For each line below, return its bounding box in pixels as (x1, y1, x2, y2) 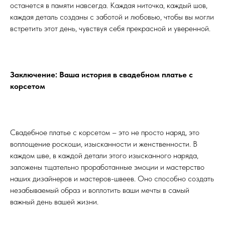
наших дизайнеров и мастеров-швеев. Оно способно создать (10, 174, 214, 184)
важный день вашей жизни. (10, 197, 98, 207)
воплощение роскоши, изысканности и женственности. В (10, 139, 197, 149)
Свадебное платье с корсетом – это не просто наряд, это (10, 128, 199, 138)
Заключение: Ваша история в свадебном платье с (10, 70, 193, 80)
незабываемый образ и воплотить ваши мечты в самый (10, 185, 189, 195)
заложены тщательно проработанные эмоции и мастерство (10, 162, 204, 172)
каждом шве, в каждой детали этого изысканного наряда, (10, 151, 198, 161)
